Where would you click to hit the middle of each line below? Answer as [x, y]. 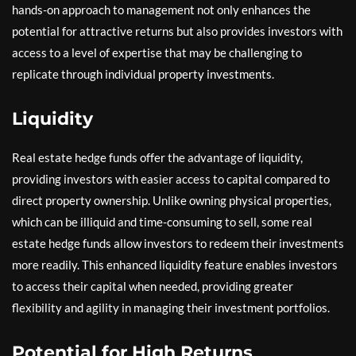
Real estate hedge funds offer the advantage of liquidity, [157, 157]
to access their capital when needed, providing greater [153, 286]
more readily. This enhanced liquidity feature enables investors [175, 264]
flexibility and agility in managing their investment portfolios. [171, 307]
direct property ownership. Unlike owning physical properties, [172, 200]
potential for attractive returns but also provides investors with [177, 31]
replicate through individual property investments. [143, 74]
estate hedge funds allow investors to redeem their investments [178, 243]
